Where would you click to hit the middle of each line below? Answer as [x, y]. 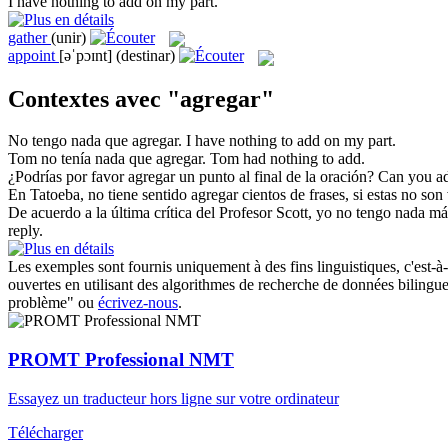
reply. [25, 231]
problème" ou [53, 303]
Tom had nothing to [274, 159]
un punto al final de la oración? [274, 177]
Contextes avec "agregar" [141, 98]
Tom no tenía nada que [82, 159]
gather [27, 37]
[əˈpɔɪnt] [85, 56]
